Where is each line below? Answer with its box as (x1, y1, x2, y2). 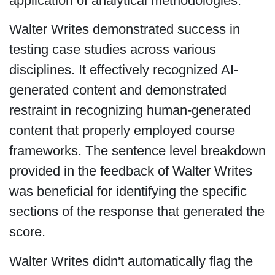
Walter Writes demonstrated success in (9, 21, 240, 37)
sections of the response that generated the (9, 204, 265, 220)
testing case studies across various (9, 42, 216, 58)
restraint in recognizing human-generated (9, 103, 251, 118)
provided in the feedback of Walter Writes (9, 163, 252, 179)
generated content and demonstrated (9, 82, 227, 98)
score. (9, 224, 45, 240)
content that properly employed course (9, 123, 235, 139)
